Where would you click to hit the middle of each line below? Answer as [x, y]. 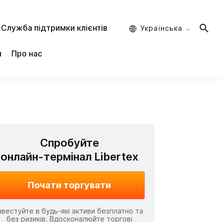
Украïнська [161, 28]
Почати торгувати [69, 185]
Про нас [27, 54]
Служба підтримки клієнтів [55, 28]
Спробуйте [69, 143]
